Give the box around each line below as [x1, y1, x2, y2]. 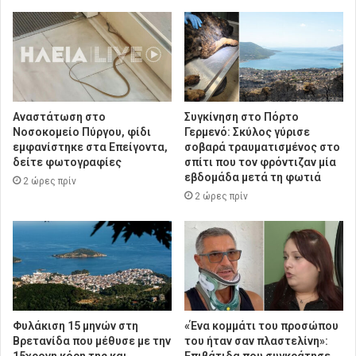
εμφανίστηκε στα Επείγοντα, [13, 141, 168, 154]
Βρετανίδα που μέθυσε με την [13, 335, 171, 348]
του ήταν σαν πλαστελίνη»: [184, 335, 328, 348]
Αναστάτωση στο [13, 110, 106, 124]
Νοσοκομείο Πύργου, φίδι [13, 126, 151, 139]
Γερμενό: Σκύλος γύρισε [184, 126, 310, 139]
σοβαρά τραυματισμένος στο [184, 141, 340, 154]
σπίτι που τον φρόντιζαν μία [184, 156, 336, 169]
